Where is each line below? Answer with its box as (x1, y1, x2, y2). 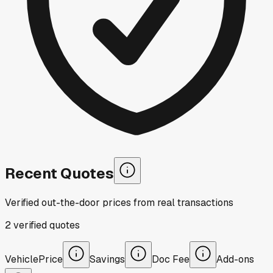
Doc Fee (152, 252, 190, 266)
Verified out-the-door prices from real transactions (5, 196, 233, 209)
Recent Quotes (5, 163, 114, 183)
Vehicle (5, 252, 38, 266)
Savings (90, 252, 125, 266)
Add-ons (216, 252, 254, 266)
